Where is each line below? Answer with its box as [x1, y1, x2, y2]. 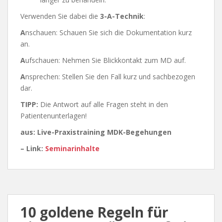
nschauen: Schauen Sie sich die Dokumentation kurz [25, 28, 192, 38]
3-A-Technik [100, 11, 144, 21]
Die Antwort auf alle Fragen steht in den [40, 100, 168, 110]
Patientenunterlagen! [20, 111, 87, 121]
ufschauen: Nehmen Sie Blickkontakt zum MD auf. [25, 55, 186, 65]
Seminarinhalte [45, 144, 100, 154]
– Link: [20, 144, 45, 154]
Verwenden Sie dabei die [20, 11, 100, 21]
